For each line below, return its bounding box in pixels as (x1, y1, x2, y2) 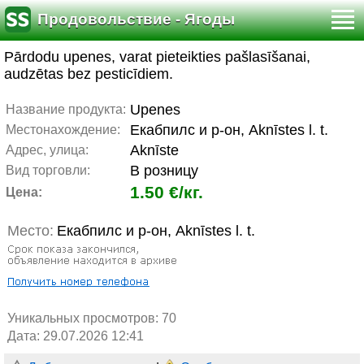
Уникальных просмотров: (7, 311, 162, 325)
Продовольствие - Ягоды (37, 11, 235, 28)
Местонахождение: (6, 123, 120, 136)
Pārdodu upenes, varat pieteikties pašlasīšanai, (4, 49, 310, 65)
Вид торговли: (6, 163, 90, 177)
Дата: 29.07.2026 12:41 (7, 329, 144, 343)
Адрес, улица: (6, 143, 89, 157)
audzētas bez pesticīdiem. (4, 66, 173, 82)
